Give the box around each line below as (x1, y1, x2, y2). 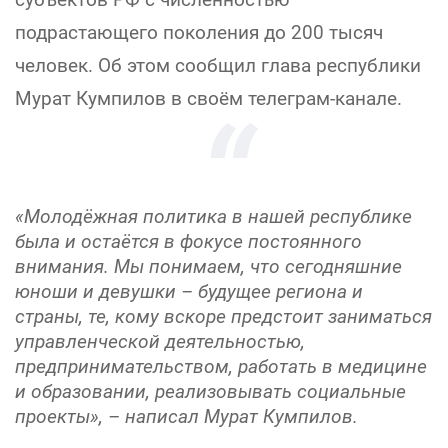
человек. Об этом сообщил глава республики (15, 54, 421, 77)
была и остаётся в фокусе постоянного (15, 230, 362, 253)
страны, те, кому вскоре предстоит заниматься (15, 305, 432, 328)
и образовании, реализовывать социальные (15, 380, 406, 403)
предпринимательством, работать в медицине (15, 355, 427, 378)
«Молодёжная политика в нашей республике (15, 205, 412, 228)
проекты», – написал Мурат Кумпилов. (15, 405, 358, 428)
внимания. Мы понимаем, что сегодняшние (15, 255, 402, 278)
